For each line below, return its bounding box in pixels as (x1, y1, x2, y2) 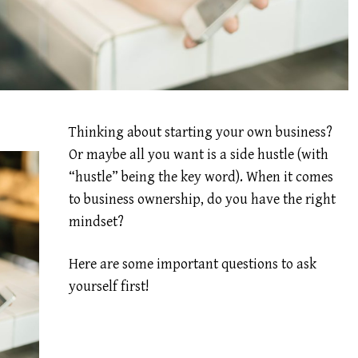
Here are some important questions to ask (69, 256, 317, 273)
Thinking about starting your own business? (69, 123, 333, 141)
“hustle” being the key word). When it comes (69, 168, 334, 185)
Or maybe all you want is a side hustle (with (69, 145, 329, 163)
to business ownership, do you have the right (69, 190, 336, 208)
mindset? (69, 213, 125, 230)
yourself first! (69, 278, 150, 296)
